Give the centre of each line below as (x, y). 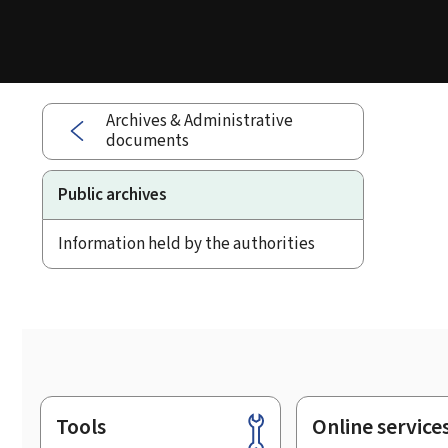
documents (147, 141)
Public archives (112, 194)
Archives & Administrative (199, 121)
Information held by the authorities (186, 243)
